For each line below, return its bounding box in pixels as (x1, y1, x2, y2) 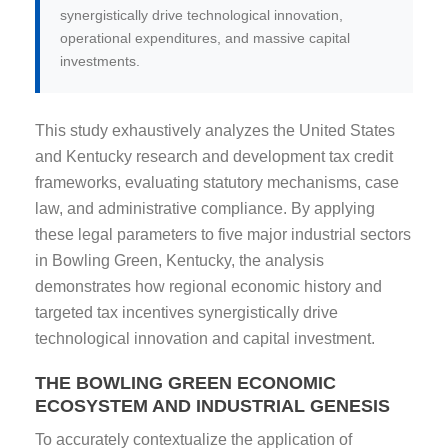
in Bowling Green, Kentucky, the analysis (35, 251, 324, 269)
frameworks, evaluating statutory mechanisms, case (35, 173, 399, 191)
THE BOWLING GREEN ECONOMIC (35, 372, 336, 393)
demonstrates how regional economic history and (35, 277, 382, 295)
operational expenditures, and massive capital (60, 29, 350, 46)
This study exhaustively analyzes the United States (35, 121, 395, 139)
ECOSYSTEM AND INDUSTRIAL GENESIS (35, 395, 390, 416)
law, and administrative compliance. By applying (35, 199, 375, 217)
